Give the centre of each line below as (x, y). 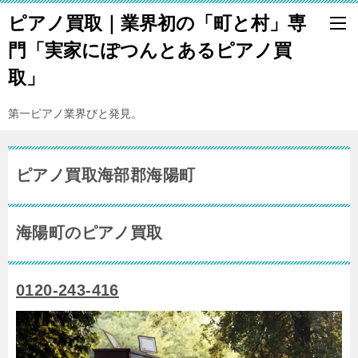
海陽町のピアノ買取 (89, 233)
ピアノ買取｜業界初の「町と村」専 (157, 23)
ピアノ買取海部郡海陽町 (106, 175)
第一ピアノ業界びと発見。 (75, 113)
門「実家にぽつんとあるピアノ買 (150, 50)
